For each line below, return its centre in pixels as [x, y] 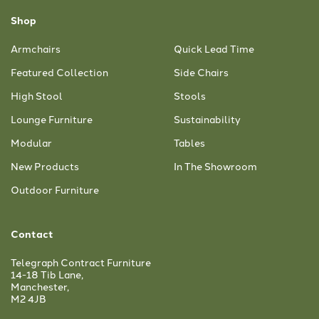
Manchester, [40, 287]
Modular [31, 143]
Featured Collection [59, 72]
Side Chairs [201, 72]
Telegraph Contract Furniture [81, 262]
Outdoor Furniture [55, 190]
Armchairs [36, 49]
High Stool [37, 96]
